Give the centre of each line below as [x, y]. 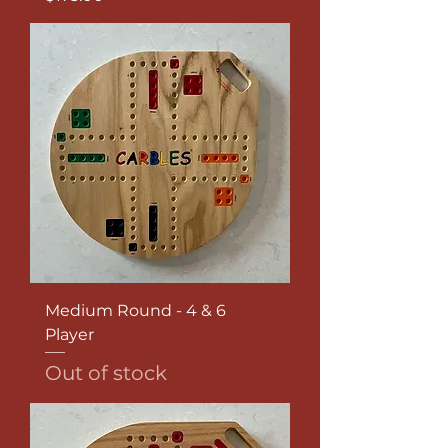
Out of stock [106, 373]
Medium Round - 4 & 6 [135, 310]
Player [69, 334]
